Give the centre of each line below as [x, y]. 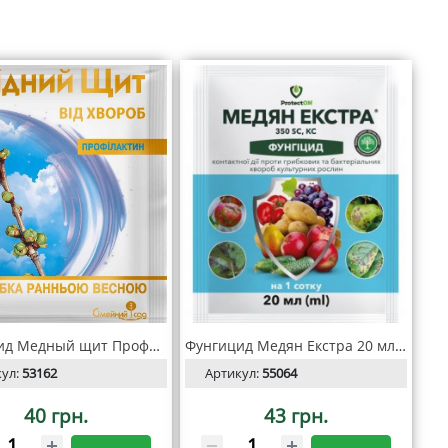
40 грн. [56, 415]
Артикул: [233, 372]
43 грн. [296, 415]
